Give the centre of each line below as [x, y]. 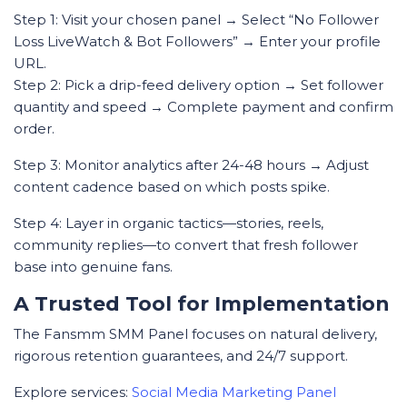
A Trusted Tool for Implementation [202, 304]
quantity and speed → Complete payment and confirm [203, 107]
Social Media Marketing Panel [234, 392]
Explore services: [73, 392]
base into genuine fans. [93, 267]
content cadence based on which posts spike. [172, 187]
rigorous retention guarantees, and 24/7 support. [181, 356]
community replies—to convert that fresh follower [186, 245]
